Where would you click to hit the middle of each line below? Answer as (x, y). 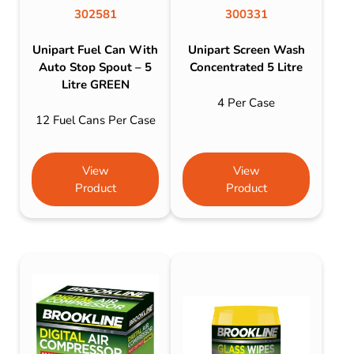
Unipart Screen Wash (246, 50)
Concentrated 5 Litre (247, 68)
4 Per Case (247, 102)
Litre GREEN (95, 85)
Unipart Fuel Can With (96, 50)
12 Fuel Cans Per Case (95, 120)
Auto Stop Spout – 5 (96, 68)
